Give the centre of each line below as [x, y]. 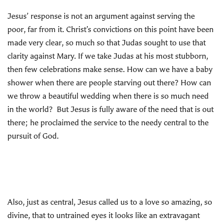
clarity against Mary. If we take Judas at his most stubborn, [108, 56]
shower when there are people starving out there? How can [109, 82]
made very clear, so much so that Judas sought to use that [107, 42]
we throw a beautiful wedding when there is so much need [108, 96]
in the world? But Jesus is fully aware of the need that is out [110, 109]
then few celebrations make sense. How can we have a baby [110, 69]
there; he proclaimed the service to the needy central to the [108, 122]
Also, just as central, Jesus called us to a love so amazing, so [110, 202]
